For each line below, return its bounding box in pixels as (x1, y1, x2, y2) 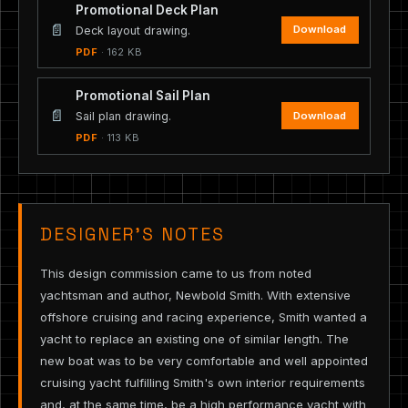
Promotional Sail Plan (76, 88, 210, 104)
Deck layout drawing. (76, 23, 190, 37)
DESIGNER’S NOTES (40, 222, 225, 246)
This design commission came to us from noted (40, 265, 311, 280)
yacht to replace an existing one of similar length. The (40, 331, 349, 346)
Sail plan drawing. (76, 109, 171, 124)
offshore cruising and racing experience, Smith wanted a (40, 309, 367, 324)
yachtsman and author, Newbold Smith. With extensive (40, 287, 351, 302)
